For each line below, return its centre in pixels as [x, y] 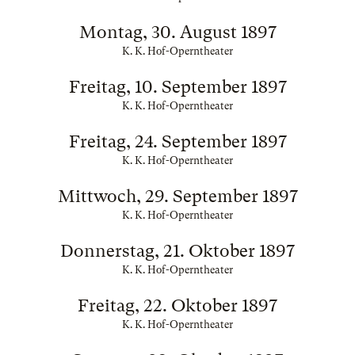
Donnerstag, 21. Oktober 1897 [177, 251]
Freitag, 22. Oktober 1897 [177, 305]
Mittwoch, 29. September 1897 [177, 196]
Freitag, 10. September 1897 [177, 87]
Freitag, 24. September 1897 [177, 141]
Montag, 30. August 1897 [177, 32]
